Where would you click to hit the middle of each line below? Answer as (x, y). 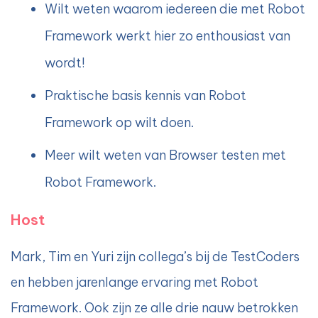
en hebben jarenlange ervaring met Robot (135, 283)
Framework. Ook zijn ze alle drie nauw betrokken (154, 308)
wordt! (65, 63)
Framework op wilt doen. (119, 123)
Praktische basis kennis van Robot (146, 96)
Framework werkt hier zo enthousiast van (168, 36)
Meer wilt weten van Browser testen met (165, 155)
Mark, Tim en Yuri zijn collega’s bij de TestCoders (155, 257)
